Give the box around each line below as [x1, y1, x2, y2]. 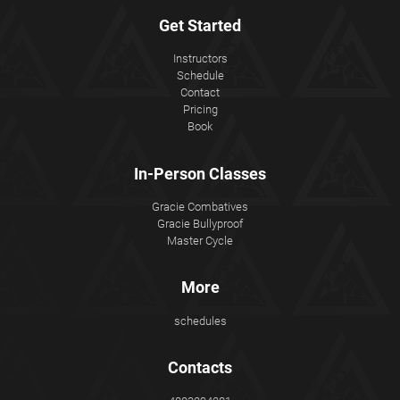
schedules [173, 314, 227, 329]
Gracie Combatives [152, 200, 248, 214]
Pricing [182, 103, 218, 117]
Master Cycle [167, 234, 233, 248]
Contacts [168, 358, 232, 378]
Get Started [159, 15, 241, 35]
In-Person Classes [134, 163, 266, 183]
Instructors [172, 52, 228, 66]
